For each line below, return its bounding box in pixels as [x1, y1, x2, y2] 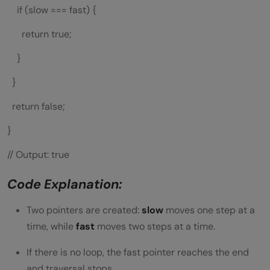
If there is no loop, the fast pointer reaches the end [27, 246, 249, 259]
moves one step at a [163, 204, 255, 217]
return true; [7, 28, 72, 41]
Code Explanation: [7, 175, 122, 193]
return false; [7, 100, 65, 113]
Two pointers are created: [27, 204, 142, 217]
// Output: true [7, 148, 69, 162]
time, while [27, 220, 76, 233]
